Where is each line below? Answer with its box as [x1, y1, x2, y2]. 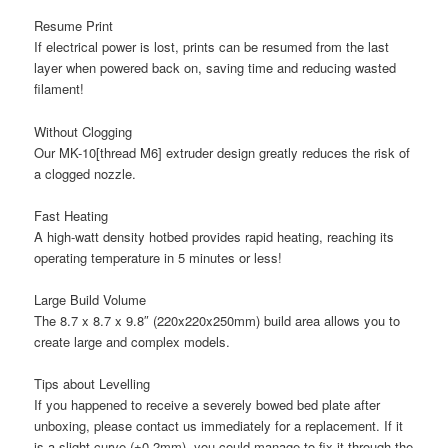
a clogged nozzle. [34, 163, 137, 183]
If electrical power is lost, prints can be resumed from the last [34, 37, 390, 57]
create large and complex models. [34, 331, 231, 351]
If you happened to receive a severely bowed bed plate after [34, 394, 381, 414]
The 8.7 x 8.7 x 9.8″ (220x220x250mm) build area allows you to [34, 310, 401, 330]
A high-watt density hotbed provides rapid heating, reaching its [34, 226, 395, 246]
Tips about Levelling [34, 373, 151, 393]
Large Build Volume [34, 289, 147, 309]
